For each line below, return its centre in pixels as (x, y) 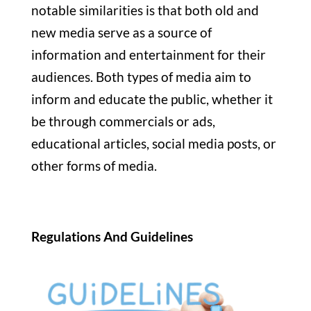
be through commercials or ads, (123, 121)
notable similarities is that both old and (145, 10)
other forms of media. (95, 166)
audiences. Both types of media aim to (141, 77)
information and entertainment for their (148, 55)
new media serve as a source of (121, 33)
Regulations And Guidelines (113, 237)
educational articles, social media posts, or (153, 144)
